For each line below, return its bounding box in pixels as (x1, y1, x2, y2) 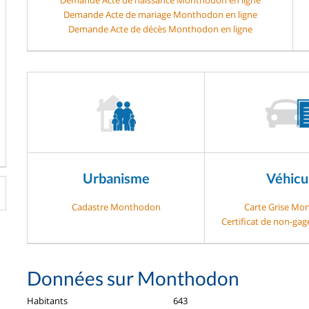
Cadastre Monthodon (71, 200, 161, 213)
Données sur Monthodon (27, 266, 239, 290)
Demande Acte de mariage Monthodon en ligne (63, 8, 257, 21)
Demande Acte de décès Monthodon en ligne (68, 22, 252, 35)
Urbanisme (82, 169, 150, 186)
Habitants (27, 294, 68, 307)
